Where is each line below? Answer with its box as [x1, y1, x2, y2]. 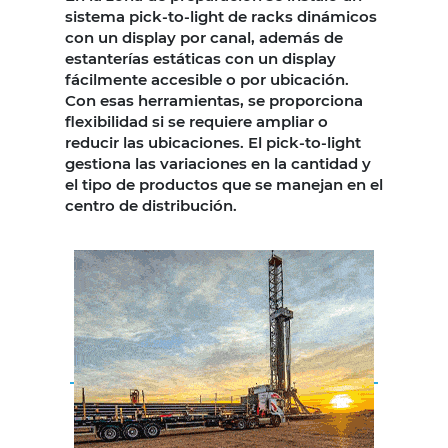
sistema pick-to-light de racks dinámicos [65, 6, 377, 26]
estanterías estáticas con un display [65, 48, 336, 68]
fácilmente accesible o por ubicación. [65, 69, 349, 89]
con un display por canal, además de [65, 27, 343, 47]
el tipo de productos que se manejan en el [65, 174, 383, 194]
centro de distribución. [65, 195, 237, 215]
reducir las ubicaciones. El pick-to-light [65, 132, 361, 152]
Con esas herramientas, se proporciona [65, 90, 363, 110]
